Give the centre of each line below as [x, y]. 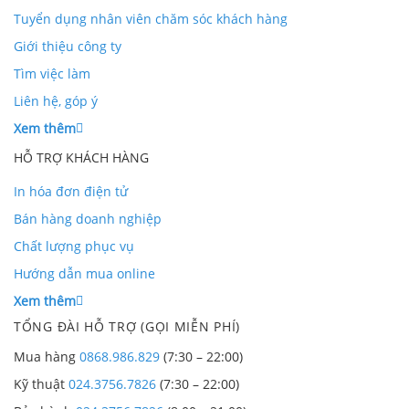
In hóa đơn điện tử [71, 191]
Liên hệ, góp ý [56, 100]
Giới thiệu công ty [68, 46]
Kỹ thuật [41, 383]
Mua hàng [47, 356]
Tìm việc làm [52, 73]
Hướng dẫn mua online [84, 273]
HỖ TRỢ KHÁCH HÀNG [81, 157]
